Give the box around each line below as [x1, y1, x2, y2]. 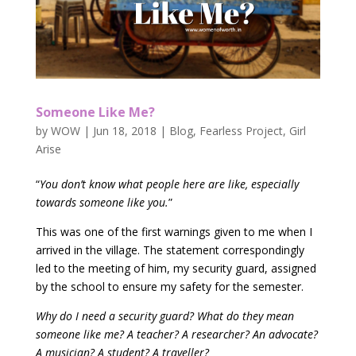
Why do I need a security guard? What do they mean [35, 308, 294, 324]
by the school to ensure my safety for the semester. [35, 279, 304, 295]
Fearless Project [199, 123, 283, 139]
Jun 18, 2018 [92, 123, 157, 139]
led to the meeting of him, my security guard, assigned [35, 261, 316, 277]
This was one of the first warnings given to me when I [35, 224, 312, 240]
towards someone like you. [35, 195, 168, 211]
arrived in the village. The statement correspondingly [35, 242, 304, 258]
